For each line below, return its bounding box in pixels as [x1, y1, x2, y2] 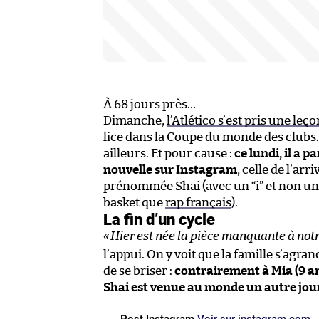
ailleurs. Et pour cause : [103, 147, 234, 159]
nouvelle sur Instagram [103, 163, 237, 176]
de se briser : [103, 264, 174, 277]
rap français [165, 196, 231, 209]
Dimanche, [103, 114, 167, 127]
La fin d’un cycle [103, 207, 215, 230]
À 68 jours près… [103, 98, 196, 110]
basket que [103, 196, 165, 209]
